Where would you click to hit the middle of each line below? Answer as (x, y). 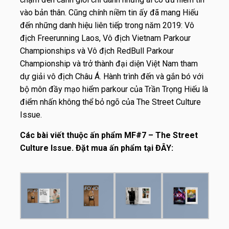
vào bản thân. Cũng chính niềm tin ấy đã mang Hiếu (109, 12)
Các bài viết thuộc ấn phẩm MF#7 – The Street (109, 135)
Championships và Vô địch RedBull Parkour (97, 51)
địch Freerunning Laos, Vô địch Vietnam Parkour (105, 38)
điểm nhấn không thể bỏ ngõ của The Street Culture (110, 102)
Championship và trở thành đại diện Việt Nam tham (109, 63)
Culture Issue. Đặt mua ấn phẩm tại (88, 148)
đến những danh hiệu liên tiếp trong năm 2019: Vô (107, 25)
